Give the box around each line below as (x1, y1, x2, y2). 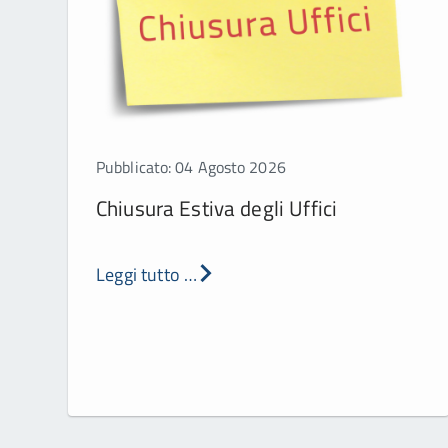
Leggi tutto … (96, 260, 198, 288)
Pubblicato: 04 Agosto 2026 (96, 154, 286, 179)
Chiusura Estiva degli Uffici (96, 191, 338, 224)
